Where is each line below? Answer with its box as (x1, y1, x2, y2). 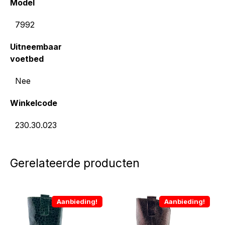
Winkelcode (10, 98, 57, 108)
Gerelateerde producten (10, 156, 140, 170)
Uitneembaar (10, 42, 62, 52)
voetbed (10, 54, 44, 64)
